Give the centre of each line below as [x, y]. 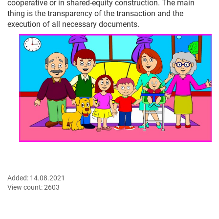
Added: [19, 178]
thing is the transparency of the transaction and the [95, 13]
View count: [26, 187]
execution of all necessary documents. [73, 24]
